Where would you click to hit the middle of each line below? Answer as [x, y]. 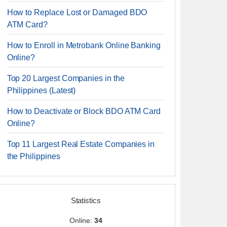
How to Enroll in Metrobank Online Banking [84, 45]
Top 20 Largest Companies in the [66, 78]
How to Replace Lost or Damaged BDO [77, 12]
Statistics [86, 200]
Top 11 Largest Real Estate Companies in [81, 144]
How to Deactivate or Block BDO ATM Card [84, 111]
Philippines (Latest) [41, 90]
